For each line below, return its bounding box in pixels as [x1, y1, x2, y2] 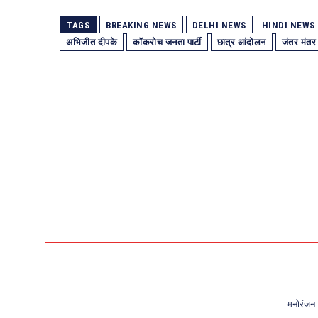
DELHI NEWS [192, 19, 246, 31]
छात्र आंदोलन [216, 36, 266, 48]
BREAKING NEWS [106, 19, 177, 31]
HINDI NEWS [261, 19, 315, 31]
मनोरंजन [287, 299, 315, 310]
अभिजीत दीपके [66, 36, 117, 48]
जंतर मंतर [281, 36, 316, 48]
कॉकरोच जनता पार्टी [133, 36, 202, 48]
